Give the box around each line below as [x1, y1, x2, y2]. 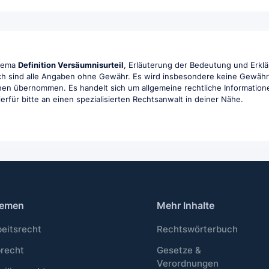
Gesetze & [157, 245, 202, 256]
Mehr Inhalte [157, 199, 215, 211]
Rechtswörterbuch [157, 224, 238, 235]
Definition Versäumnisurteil [18, 59, 124, 70]
